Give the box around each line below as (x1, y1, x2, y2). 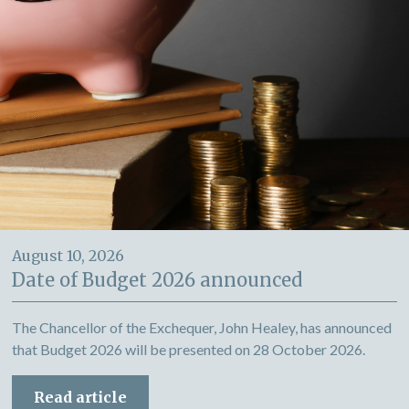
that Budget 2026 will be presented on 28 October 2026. (12, 341, 365, 358)
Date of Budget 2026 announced (12, 268, 302, 291)
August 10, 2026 (12, 246, 124, 265)
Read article (34, 388, 127, 406)
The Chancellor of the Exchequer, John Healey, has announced (12, 319, 392, 336)
